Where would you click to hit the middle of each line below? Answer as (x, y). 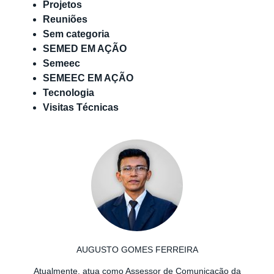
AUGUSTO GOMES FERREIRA (137, 250)
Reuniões (65, 19)
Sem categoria (76, 34)
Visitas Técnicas (81, 107)
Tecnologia (68, 93)
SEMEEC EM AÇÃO (88, 78)
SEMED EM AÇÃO (85, 49)
